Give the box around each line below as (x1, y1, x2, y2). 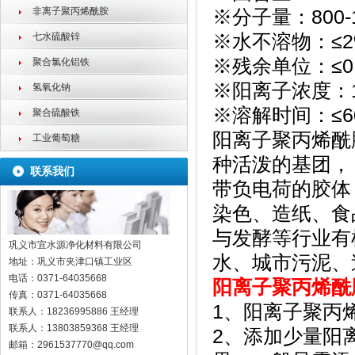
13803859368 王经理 (47, 323, 141, 334)
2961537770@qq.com (37, 339, 134, 350)
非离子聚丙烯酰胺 (32, 6, 109, 17)
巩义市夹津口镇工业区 (37, 256, 132, 267)
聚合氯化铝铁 (32, 56, 90, 67)
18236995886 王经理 (47, 306, 139, 317)
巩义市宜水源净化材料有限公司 (9, 239, 142, 250)
